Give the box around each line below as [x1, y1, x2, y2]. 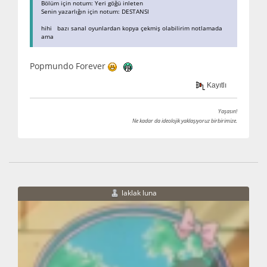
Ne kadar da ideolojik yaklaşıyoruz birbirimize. [132, 117, 237, 125]
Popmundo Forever [30, 60, 108, 72]
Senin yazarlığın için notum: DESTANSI [41, 7, 149, 16]
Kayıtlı [205, 81, 227, 90]
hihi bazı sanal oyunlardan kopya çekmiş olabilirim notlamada [41, 24, 222, 33]
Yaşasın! [218, 107, 237, 116]
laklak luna [122, 188, 157, 198]
